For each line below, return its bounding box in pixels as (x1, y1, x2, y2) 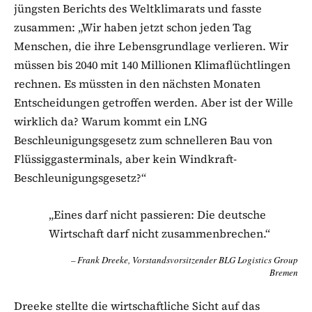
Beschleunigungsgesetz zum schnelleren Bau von (14, 132, 272, 148)
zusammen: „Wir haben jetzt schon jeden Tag (14, 19, 251, 36)
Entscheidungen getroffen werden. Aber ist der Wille (14, 95, 293, 111)
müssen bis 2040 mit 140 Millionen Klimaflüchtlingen (14, 57, 290, 73)
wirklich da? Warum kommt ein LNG (14, 114, 208, 130)
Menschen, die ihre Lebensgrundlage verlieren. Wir (14, 38, 288, 54)
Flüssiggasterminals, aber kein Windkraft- (14, 151, 237, 167)
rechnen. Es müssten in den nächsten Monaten (14, 76, 260, 92)
